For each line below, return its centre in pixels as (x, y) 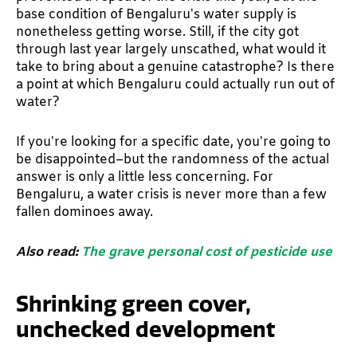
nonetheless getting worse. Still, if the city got (157, 32)
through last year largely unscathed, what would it (171, 49)
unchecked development (145, 330)
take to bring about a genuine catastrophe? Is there (175, 67)
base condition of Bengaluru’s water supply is (156, 14)
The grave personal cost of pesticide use (207, 252)
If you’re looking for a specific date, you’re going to (173, 142)
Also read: (49, 252)
